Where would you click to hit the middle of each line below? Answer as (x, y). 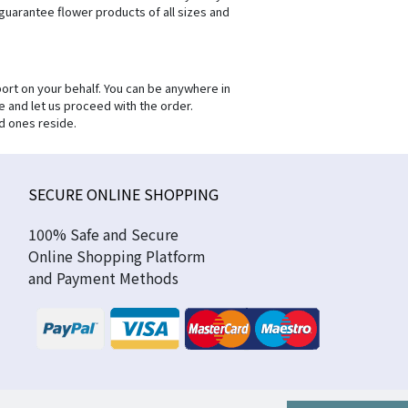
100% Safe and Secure (103, 234)
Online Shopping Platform (117, 256)
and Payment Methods (103, 278)
